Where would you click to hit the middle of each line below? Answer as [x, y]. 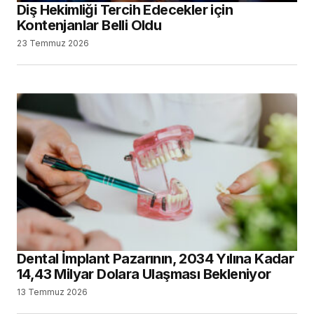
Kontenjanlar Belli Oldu [89, 26]
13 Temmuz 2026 [52, 292]
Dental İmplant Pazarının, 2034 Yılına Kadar [156, 259]
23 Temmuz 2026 [53, 43]
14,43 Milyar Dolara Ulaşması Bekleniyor [144, 274]
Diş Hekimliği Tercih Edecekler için [125, 10]
